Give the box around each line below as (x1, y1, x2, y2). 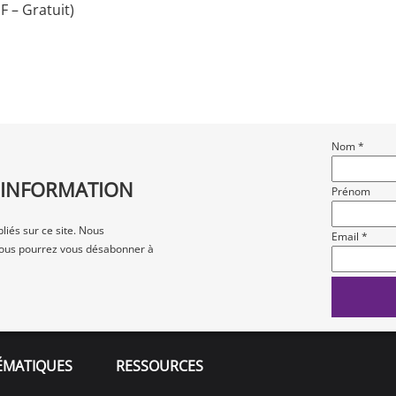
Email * (331, 229, 368, 245)
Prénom (331, 184, 370, 200)
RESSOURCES (116, 355, 203, 376)
